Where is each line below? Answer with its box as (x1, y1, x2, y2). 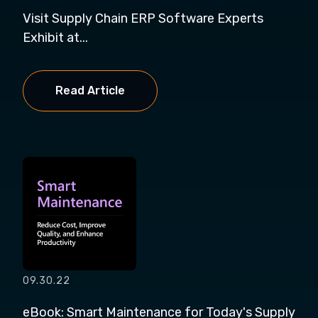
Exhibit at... (23, 30, 88, 45)
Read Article (55, 84, 125, 97)
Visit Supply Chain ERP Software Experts (23, 11, 263, 26)
